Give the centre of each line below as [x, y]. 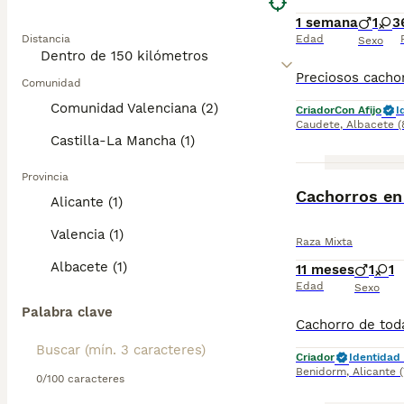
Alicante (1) [87, 202]
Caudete [318, 124]
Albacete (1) [89, 267]
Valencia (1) [87, 234]
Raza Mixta [324, 242]
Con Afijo [358, 110]
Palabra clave [67, 312]
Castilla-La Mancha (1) [123, 141]
